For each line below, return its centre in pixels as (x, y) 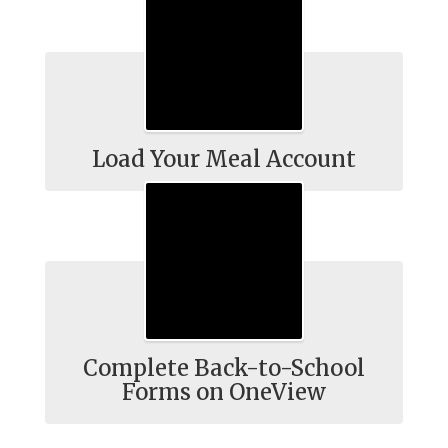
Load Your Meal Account (224, 159)
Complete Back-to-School (224, 368)
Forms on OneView (224, 392)
